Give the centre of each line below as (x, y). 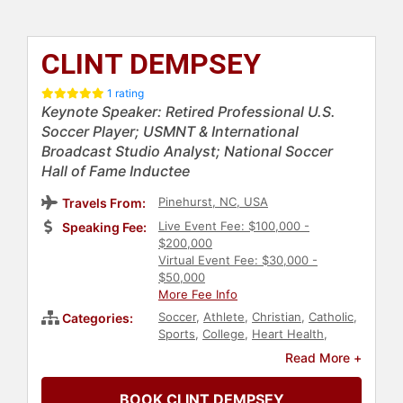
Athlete (224, 317)
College (224, 334)
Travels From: (104, 203)
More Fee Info (198, 295)
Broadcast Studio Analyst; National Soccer (187, 152)
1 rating (125, 94)
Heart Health (288, 334)
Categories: (98, 318)
